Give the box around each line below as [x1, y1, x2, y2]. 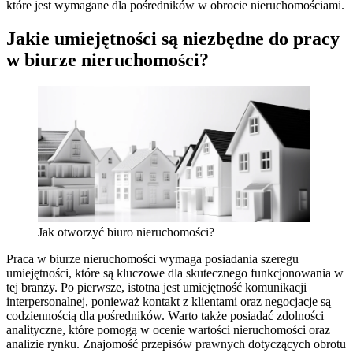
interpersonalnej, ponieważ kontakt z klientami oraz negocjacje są [6, 295, 331, 309]
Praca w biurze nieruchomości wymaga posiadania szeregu [6, 252, 299, 266]
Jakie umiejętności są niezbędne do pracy [6, 28, 340, 49]
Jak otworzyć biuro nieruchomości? [38, 225, 214, 240]
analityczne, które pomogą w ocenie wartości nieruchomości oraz [6, 323, 330, 337]
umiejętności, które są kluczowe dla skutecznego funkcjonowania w [6, 266, 344, 281]
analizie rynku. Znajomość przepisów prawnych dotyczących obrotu [6, 337, 346, 351]
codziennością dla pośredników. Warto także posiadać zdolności [6, 309, 324, 323]
